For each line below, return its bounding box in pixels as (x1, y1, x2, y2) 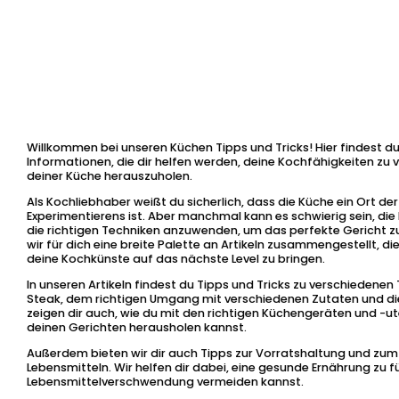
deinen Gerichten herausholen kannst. (27, 319, 247, 335)
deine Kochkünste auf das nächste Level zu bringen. (27, 251, 325, 267)
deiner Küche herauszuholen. (27, 168, 192, 184)
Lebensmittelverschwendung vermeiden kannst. (27, 373, 304, 389)
